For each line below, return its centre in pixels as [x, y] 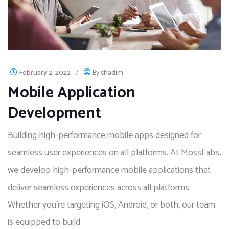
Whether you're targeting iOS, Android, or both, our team [111, 205]
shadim [112, 73]
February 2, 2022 [45, 73]
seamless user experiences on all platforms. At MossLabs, [114, 153]
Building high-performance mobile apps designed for [104, 135]
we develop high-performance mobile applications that [109, 170]
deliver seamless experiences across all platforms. [99, 187]
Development [54, 113]
